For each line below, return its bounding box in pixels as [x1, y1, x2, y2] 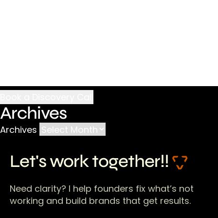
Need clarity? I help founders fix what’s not [10, 182, 194, 195]
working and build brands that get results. [10, 195, 191, 207]
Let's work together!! [10, 151, 172, 172]
